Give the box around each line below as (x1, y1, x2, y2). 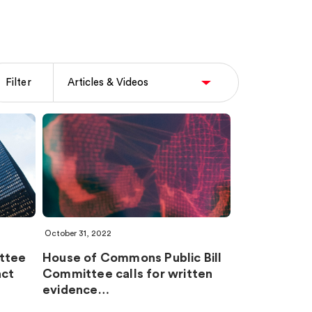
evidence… (42, 283, 109, 296)
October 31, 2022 (45, 228, 111, 237)
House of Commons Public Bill (42, 251, 222, 264)
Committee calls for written (42, 267, 213, 280)
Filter (5, 77, 31, 88)
